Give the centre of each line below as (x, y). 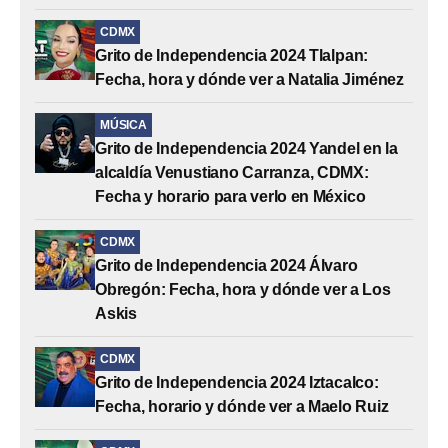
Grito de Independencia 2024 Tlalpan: (232, 55)
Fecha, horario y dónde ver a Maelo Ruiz (242, 406)
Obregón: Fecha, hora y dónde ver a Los (243, 289)
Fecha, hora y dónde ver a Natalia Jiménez (249, 79)
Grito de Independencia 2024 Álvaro (226, 265)
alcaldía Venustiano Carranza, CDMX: (232, 172)
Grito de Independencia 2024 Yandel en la (246, 148)
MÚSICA (123, 124)
